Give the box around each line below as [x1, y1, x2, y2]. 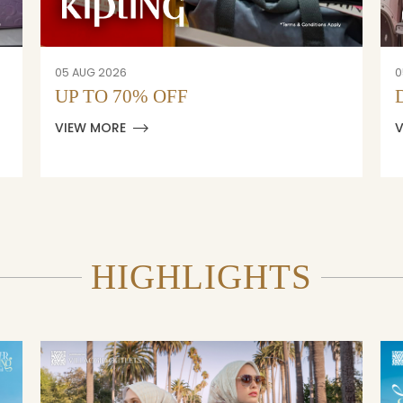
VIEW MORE [54, 119, 126, 138]
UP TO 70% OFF [54, 85, 188, 108]
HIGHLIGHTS [91, 258, 312, 297]
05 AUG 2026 [54, 65, 127, 81]
